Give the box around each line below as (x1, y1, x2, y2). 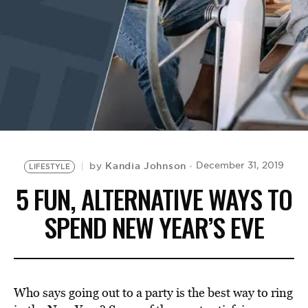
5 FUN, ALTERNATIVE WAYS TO (16, 179, 292, 218)
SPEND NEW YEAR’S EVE (44, 208, 264, 246)
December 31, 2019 (195, 159, 284, 171)
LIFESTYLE (29, 162, 71, 171)
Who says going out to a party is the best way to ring (14, 284, 293, 301)
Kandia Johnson (105, 159, 186, 172)
